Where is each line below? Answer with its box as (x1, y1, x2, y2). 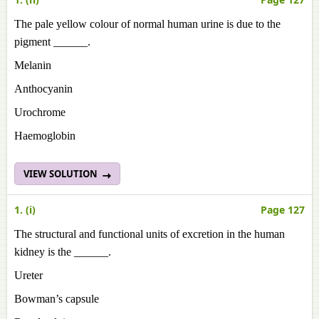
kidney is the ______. (14, 246, 111, 258)
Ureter (14, 269, 43, 281)
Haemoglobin (14, 130, 75, 142)
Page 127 (261, 203, 305, 216)
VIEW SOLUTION (23, 167, 100, 180)
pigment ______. (14, 36, 90, 48)
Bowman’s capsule (14, 293, 99, 305)
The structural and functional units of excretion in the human (14, 228, 285, 240)
